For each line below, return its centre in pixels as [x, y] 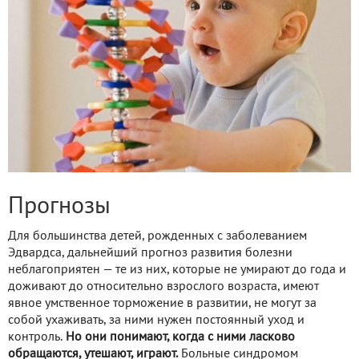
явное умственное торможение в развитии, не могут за [162, 303]
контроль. [37, 337]
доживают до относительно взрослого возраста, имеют [163, 286]
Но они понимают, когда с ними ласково [180, 337]
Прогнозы [59, 207]
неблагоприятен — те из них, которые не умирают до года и [177, 270]
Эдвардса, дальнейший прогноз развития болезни [150, 253]
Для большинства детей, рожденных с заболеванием [157, 236]
